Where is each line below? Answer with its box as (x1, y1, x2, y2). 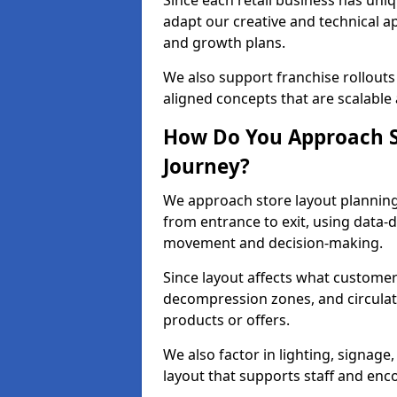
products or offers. (163, 310, 290, 330)
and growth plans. (163, 33, 285, 52)
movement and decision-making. (163, 233, 383, 253)
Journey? (163, 152, 250, 180)
